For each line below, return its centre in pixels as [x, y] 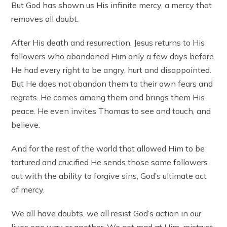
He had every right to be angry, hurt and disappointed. [111, 70]
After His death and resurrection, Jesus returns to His [108, 42]
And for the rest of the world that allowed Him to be [108, 148]
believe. [26, 124]
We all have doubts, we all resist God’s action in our [106, 213]
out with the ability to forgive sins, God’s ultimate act [109, 176]
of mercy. [28, 189]
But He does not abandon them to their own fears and [112, 83]
